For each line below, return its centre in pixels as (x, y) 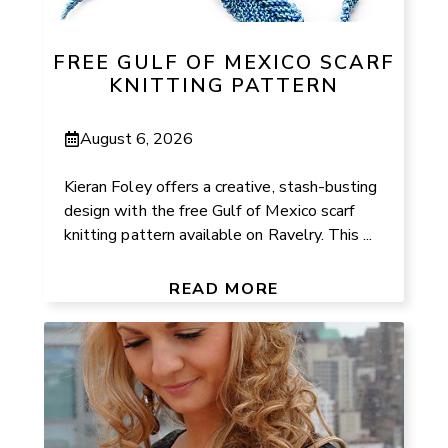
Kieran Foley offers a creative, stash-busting (221, 186)
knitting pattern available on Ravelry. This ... (218, 234)
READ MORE (224, 288)
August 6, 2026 (137, 138)
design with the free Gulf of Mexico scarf (210, 210)
